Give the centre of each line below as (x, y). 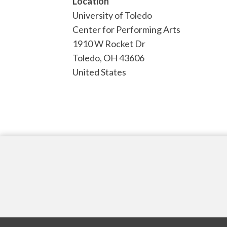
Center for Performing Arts (126, 29)
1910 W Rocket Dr (109, 43)
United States (99, 72)
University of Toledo (112, 15)
